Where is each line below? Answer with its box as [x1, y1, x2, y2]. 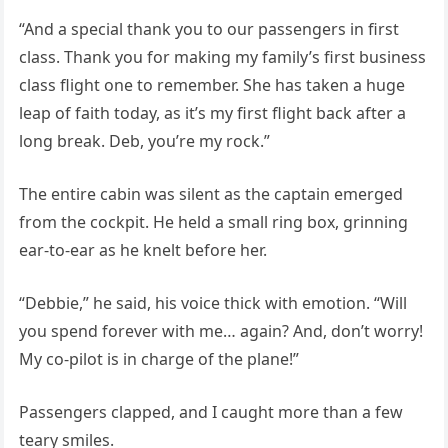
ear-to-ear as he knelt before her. [18, 238, 267, 261]
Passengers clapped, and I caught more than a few [18, 400, 403, 423]
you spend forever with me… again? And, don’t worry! [18, 319, 423, 342]
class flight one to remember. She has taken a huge [18, 73, 405, 96]
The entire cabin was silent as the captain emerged [18, 182, 403, 205]
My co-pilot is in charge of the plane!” [18, 347, 299, 370]
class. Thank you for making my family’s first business [18, 45, 426, 68]
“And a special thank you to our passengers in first [18, 17, 399, 40]
